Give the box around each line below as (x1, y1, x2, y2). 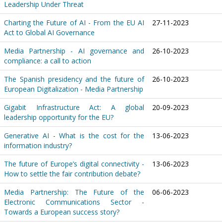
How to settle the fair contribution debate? (4, 169, 140, 179)
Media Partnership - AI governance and (4, 46, 144, 56)
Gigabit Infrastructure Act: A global (4, 103, 144, 112)
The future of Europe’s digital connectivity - (4, 159, 144, 169)
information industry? (4, 141, 72, 151)
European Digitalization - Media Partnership (4, 84, 143, 94)
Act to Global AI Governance (4, 28, 95, 38)
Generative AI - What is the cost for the (4, 131, 144, 141)
